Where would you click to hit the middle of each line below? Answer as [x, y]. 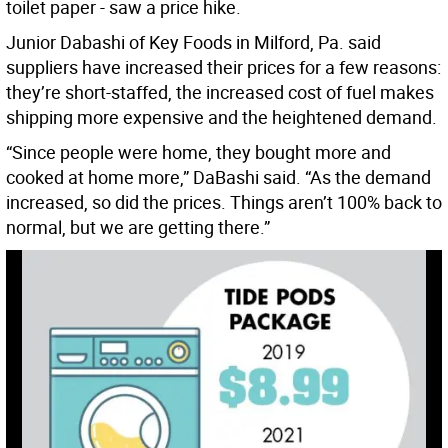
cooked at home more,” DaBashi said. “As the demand [218, 176]
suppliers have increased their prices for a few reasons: [223, 66]
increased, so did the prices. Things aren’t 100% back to [224, 201]
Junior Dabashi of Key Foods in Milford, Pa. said [193, 41]
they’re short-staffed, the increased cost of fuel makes [220, 91]
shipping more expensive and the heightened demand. [221, 116]
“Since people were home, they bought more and [198, 151]
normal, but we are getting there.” [138, 226]
